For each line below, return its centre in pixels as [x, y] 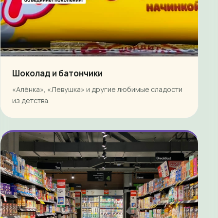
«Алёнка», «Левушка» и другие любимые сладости [97, 89]
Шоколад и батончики [57, 73]
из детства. [31, 100]
